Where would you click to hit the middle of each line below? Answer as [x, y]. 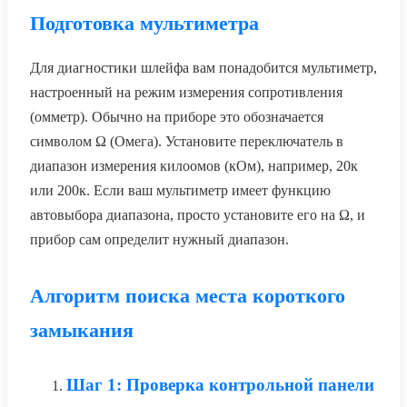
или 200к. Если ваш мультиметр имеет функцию [180, 191]
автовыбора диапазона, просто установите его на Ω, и [198, 215]
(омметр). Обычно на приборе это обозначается [177, 117]
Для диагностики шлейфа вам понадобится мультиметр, [203, 68]
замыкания [82, 331]
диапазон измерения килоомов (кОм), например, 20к [194, 166]
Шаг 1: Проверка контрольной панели [220, 385]
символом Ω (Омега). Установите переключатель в [187, 142]
